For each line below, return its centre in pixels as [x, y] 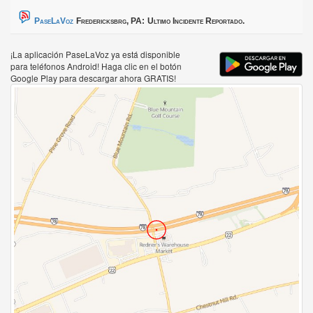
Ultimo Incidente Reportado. [196, 21]
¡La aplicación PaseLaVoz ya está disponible [95, 54]
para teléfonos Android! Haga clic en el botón [96, 66]
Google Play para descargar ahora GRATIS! [93, 78]
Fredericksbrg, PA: [110, 21]
